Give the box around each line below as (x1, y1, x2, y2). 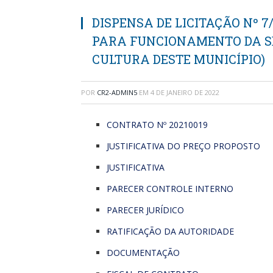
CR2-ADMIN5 (97, 87, 137, 97)
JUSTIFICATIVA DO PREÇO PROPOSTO (107, 140, 260, 152)
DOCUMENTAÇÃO (107, 246, 180, 258)
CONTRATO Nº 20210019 (107, 118, 208, 130)
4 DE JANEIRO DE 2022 (151, 87, 219, 97)
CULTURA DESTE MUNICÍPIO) (92, 51, 265, 67)
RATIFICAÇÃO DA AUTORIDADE (107, 225, 234, 237)
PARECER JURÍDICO (107, 204, 184, 216)
